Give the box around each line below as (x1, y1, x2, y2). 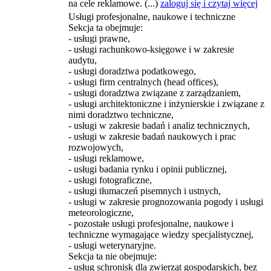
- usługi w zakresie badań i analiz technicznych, (68, 120, 250, 131)
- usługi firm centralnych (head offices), (68, 77, 218, 87)
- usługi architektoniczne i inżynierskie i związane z (68, 99, 264, 109)
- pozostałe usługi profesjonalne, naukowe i (68, 218, 233, 229)
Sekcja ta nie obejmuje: (68, 251, 157, 261)
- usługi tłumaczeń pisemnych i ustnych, (68, 186, 221, 196)
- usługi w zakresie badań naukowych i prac (68, 131, 236, 142)
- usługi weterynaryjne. (68, 240, 156, 250)
